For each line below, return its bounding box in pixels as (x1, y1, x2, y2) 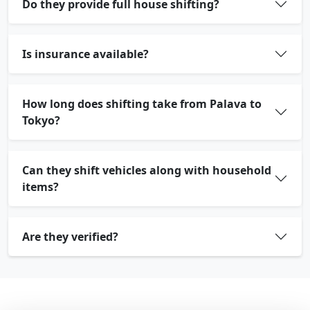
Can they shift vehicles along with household (22, 163, 271, 178)
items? (22, 179, 59, 194)
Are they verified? (22, 229, 118, 244)
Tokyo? (22, 113, 60, 128)
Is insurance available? (22, 46, 149, 62)
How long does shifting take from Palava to (22, 96, 262, 111)
